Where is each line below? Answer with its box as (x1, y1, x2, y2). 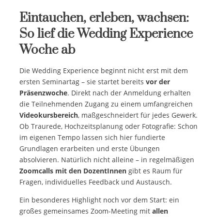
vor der (146, 77, 170, 86)
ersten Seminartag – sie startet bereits (19, 77, 146, 86)
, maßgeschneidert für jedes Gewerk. (78, 110, 198, 120)
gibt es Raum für (126, 166, 183, 175)
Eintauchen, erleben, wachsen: (19, 10, 189, 26)
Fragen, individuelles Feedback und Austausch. (19, 177, 172, 186)
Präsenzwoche (19, 88, 67, 97)
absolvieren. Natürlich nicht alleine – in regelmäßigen (19, 155, 194, 164)
